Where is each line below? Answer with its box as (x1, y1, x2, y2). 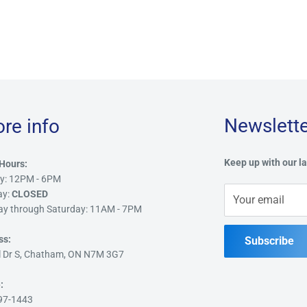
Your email (233, 193, 285, 207)
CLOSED (11, 188, 48, 200)
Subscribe (245, 234, 295, 248)
